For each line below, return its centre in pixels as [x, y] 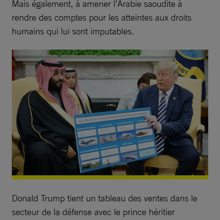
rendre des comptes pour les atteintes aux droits [102, 17]
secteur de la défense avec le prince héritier [93, 211]
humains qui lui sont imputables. [73, 31]
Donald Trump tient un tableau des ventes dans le [105, 198]
